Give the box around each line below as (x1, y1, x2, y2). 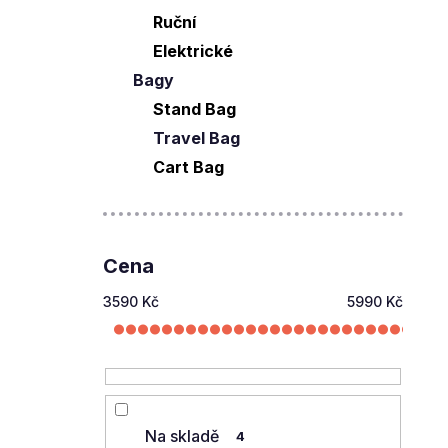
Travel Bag (153, 128, 240, 148)
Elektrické (153, 41, 233, 61)
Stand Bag (153, 99, 236, 119)
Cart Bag (153, 157, 224, 177)
